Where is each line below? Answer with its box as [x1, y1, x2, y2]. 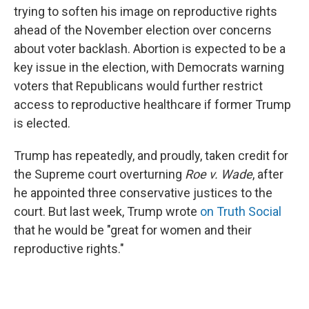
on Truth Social [200, 204, 281, 219]
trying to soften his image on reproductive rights [14, 4, 277, 19]
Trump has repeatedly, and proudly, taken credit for [14, 148, 288, 163]
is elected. [14, 116, 70, 130]
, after [252, 167, 283, 181]
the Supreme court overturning [14, 167, 185, 181]
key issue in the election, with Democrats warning [14, 60, 284, 74]
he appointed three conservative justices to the [14, 186, 272, 200]
